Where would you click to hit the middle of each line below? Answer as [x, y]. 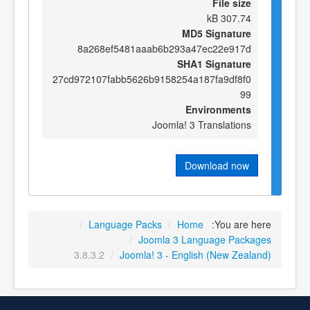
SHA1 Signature [214, 63]
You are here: [243, 225]
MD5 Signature [217, 33]
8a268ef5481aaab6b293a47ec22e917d [164, 48]
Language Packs [125, 225]
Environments [218, 109]
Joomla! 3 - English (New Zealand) [195, 255]
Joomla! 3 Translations [202, 124]
